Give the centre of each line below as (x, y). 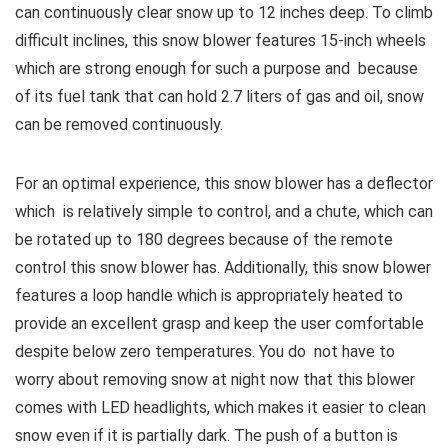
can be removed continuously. (119, 124)
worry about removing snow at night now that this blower (215, 379)
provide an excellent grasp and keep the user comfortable (219, 323)
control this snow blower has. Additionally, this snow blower (223, 267)
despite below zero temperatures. (137, 351)
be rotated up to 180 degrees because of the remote (204, 239)
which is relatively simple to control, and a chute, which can (224, 211)
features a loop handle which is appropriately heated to (209, 295)
